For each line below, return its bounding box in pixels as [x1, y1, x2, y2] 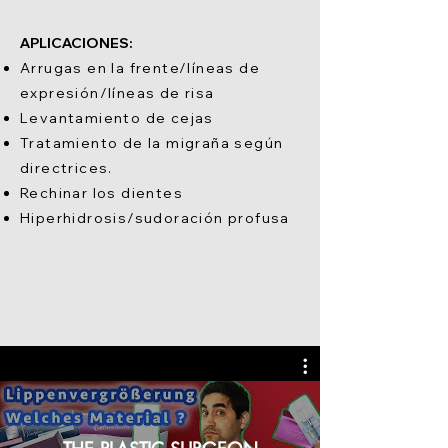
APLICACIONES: [20, 34, 133, 52]
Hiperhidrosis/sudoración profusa [20, 209, 290, 227]
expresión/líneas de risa [20, 84, 215, 102]
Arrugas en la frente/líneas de [20, 59, 260, 77]
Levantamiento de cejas [20, 109, 214, 127]
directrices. [20, 159, 113, 177]
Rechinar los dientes [20, 184, 183, 202]
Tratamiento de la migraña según [20, 134, 284, 152]
